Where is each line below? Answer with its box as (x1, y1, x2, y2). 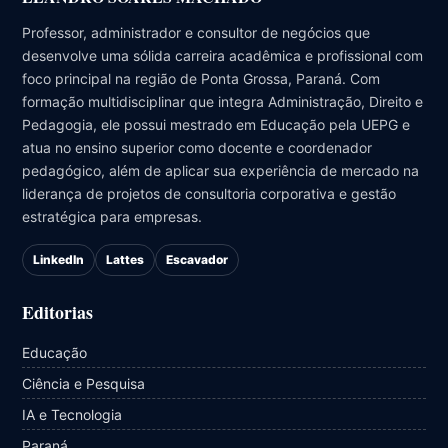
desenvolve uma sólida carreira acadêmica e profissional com (22, 47, 423, 65)
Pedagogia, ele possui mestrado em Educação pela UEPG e (22, 116, 410, 134)
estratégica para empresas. (22, 208, 202, 226)
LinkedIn (33, 252, 84, 268)
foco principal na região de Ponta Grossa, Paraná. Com (22, 70, 380, 88)
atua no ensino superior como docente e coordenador (22, 139, 372, 157)
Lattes (106, 252, 144, 268)
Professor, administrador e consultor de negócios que (22, 24, 370, 42)
